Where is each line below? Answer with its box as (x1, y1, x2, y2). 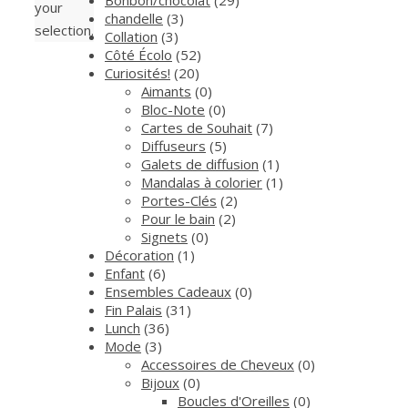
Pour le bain (141, 209, 215, 228)
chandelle (105, 8, 163, 27)
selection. (35, 21, 94, 40)
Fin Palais (105, 300, 162, 319)
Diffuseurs (141, 136, 206, 155)
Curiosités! (105, 63, 170, 82)
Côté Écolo (105, 45, 172, 64)
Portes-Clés (141, 190, 217, 209)
